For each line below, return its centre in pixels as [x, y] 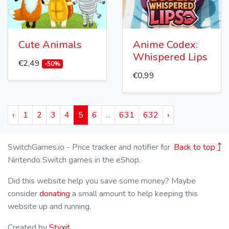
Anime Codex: [165, 45]
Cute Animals [50, 45]
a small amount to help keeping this [134, 194]
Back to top [196, 147]
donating [55, 194]
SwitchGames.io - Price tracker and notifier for [89, 147]
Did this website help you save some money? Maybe [102, 181]
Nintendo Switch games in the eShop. [74, 160]
